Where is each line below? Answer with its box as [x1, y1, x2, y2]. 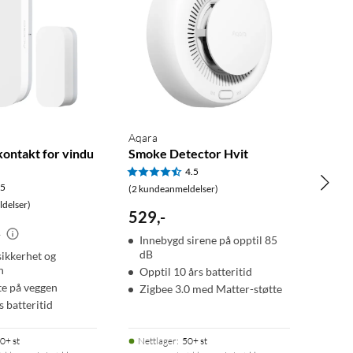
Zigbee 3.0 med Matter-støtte [139, 281, 283, 295]
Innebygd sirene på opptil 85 [139, 232, 278, 247]
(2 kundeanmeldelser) [128, 182, 219, 195]
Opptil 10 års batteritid [139, 264, 253, 278]
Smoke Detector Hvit [128, 145, 249, 161]
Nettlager [138, 334, 177, 347]
